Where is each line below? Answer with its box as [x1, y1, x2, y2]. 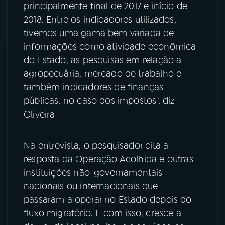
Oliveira [24, 108, 55, 121]
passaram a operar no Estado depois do [24, 194, 192, 206]
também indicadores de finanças [24, 81, 164, 94]
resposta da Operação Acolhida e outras [24, 153, 193, 166]
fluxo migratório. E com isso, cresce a [24, 207, 181, 220]
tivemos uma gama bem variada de [24, 27, 174, 40]
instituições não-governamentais [24, 167, 163, 179]
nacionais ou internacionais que [24, 180, 158, 193]
